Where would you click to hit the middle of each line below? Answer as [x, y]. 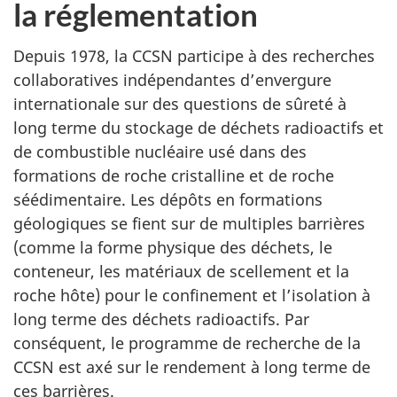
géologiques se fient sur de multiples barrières [189, 223]
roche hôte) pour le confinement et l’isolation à [192, 295]
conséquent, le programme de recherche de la [187, 343]
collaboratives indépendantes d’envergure [172, 79]
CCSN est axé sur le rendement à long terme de [192, 366]
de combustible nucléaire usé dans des [160, 151]
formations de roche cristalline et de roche [174, 175]
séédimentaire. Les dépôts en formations [168, 199]
